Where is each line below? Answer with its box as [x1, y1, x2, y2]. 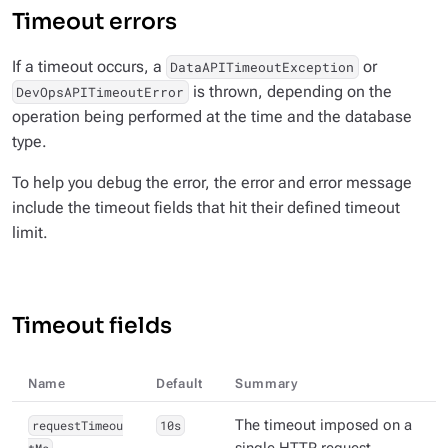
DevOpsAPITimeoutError [16, 83, 185, 102]
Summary [235, 376, 298, 392]
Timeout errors [12, 8, 177, 36]
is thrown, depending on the [188, 82, 392, 102]
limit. [12, 223, 48, 243]
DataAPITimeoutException [170, 58, 355, 77]
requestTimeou [31, 417, 123, 434]
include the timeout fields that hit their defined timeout [12, 198, 400, 218]
